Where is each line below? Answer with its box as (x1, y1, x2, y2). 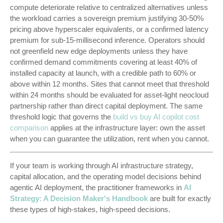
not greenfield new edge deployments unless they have (10, 47, 188, 55)
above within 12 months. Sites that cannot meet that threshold (10, 80, 209, 88)
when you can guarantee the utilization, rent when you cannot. (10, 134, 209, 143)
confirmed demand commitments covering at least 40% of (10, 58, 197, 66)
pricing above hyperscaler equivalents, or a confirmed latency (10, 25, 209, 33)
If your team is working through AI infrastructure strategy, (10, 161, 193, 170)
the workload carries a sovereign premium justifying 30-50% (10, 14, 204, 22)
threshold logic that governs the (10, 112, 113, 121)
